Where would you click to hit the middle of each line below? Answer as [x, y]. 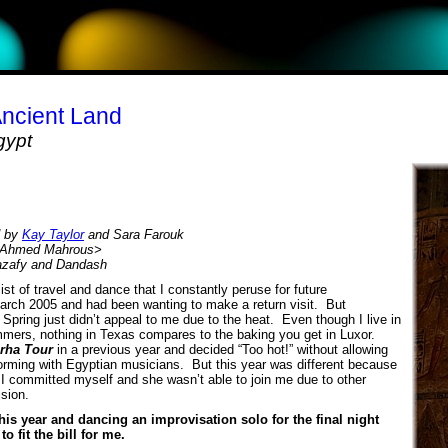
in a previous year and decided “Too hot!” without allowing [220, 350]
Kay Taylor [53, 234]
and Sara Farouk [134, 234]
